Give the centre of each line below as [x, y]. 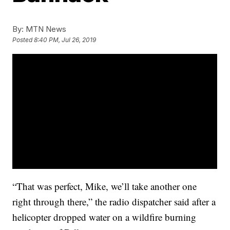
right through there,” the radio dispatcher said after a [114, 202]
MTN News [45, 29]
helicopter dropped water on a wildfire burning [104, 217]
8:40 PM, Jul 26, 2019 [65, 40]
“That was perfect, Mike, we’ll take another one [105, 186]
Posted [23, 40]
